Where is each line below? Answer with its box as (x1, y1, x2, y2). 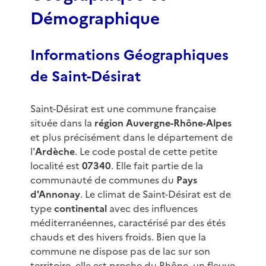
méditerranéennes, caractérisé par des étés (30, 216, 226, 230)
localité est (30, 159, 82, 173)
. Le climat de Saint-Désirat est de (80, 187, 231, 202)
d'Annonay (30, 187, 80, 202)
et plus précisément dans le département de (30, 130, 233, 145)
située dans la (30, 116, 94, 131)
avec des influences (106, 201, 198, 216)
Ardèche (34, 144, 75, 159)
